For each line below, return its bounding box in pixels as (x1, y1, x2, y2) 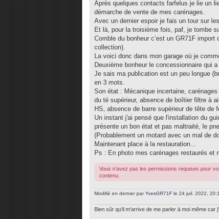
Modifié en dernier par (94, 190, 145, 196)
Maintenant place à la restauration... (94, 140, 196, 148)
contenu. (99, 172, 120, 178)
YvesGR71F (145, 190, 172, 196)
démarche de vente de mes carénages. (94, 8, 205, 16)
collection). (94, 43, 125, 51)
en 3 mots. (94, 78, 125, 86)
